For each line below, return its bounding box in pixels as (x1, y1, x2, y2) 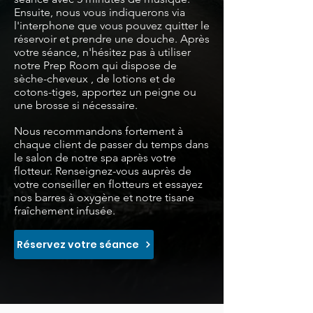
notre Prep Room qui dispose (14, 59, 161, 73)
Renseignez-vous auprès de (55, 164, 191, 178)
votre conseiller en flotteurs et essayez (14, 177, 203, 191)
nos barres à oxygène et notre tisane (14, 191, 194, 205)
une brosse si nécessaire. (14, 99, 138, 112)
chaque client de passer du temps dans (14, 138, 209, 152)
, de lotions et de (91, 72, 175, 86)
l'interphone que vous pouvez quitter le (14, 19, 210, 33)
